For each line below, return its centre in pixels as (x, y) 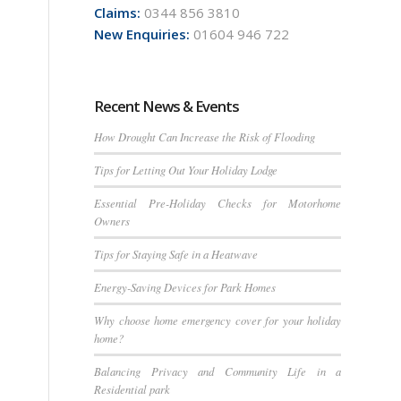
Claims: (118, 12)
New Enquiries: (142, 34)
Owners (112, 220)
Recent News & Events (167, 106)
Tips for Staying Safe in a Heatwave (176, 253)
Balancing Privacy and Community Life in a (218, 371)
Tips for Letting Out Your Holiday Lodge (186, 169)
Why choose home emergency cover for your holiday (218, 320)
